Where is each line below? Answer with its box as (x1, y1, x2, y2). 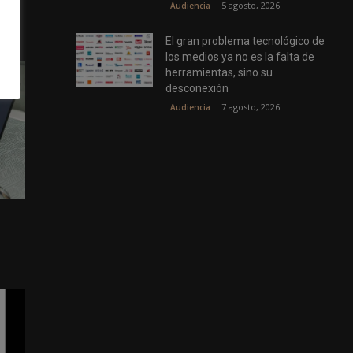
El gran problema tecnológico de (165, 35, 325, 48)
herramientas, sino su (165, 66, 273, 80)
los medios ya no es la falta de (165, 50, 315, 64)
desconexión (165, 82, 229, 95)
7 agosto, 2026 (221, 101, 281, 113)
